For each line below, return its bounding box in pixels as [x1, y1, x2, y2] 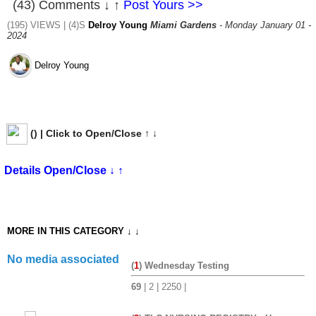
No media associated [7, 253, 119, 265]
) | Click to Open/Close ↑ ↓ [34, 128, 157, 140]
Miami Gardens [150, 20, 217, 31]
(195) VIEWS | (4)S [7, 20, 88, 31]
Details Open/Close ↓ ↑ [4, 164, 123, 177]
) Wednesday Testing [139, 260, 230, 271]
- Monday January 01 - [217, 20, 311, 31]
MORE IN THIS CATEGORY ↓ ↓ [7, 226, 140, 237]
